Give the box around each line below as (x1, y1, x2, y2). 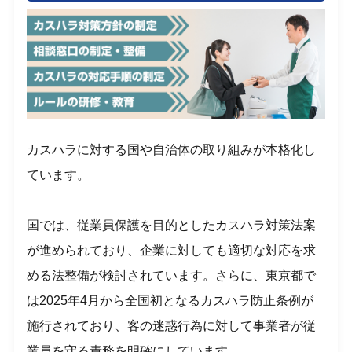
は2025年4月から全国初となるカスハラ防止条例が (27, 294, 314, 307)
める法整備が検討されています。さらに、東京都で (27, 269, 317, 282)
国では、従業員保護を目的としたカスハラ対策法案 (27, 218, 317, 232)
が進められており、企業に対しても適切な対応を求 (27, 244, 317, 257)
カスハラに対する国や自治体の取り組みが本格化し (27, 143, 317, 156)
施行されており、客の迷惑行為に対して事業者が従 (27, 319, 317, 332)
